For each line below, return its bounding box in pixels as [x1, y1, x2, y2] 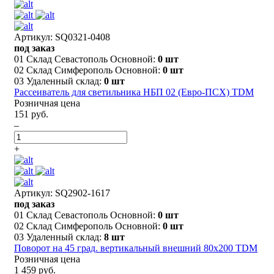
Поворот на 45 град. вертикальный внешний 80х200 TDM [14, 242, 257, 253]
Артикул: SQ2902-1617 [14, 187, 110, 198]
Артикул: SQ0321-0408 [14, 31, 110, 42]
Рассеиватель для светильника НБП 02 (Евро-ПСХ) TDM [14, 86, 254, 97]
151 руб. [14, 108, 48, 119]
